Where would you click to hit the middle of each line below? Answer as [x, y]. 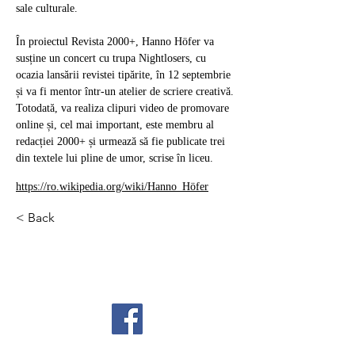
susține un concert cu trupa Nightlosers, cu [113, 58]
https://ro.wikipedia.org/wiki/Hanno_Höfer [112, 186]
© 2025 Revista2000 [123, 286]
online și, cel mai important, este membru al [116, 124]
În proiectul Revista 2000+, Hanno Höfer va [116, 41]
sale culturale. [47, 8]
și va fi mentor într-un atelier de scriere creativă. [126, 91]
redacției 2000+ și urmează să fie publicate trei [122, 141]
